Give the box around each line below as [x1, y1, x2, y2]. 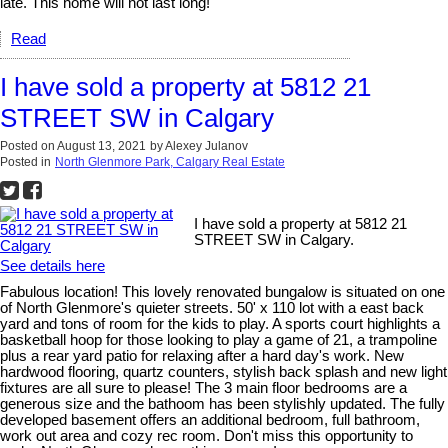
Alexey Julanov [165, 139, 248, 153]
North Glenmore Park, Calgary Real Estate [55, 155, 285, 169]
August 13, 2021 [57, 139, 146, 153]
